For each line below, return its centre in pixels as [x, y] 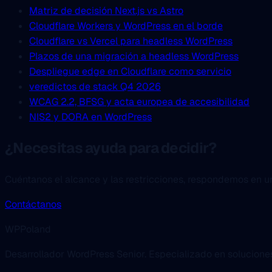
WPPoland [28, 229]
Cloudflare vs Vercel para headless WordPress [131, 41]
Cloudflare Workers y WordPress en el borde [126, 26]
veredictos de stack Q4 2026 [95, 87]
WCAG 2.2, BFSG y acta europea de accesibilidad [139, 102]
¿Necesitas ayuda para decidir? [111, 148]
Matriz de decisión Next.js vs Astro [106, 11]
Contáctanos [33, 205]
